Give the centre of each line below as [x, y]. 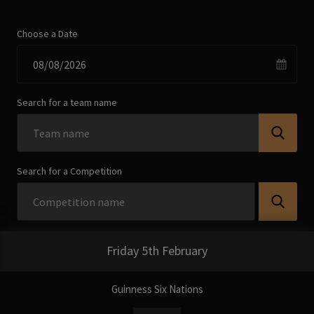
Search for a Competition [70, 171]
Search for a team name [67, 102]
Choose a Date [48, 33]
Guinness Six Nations [157, 289]
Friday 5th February [157, 251]
